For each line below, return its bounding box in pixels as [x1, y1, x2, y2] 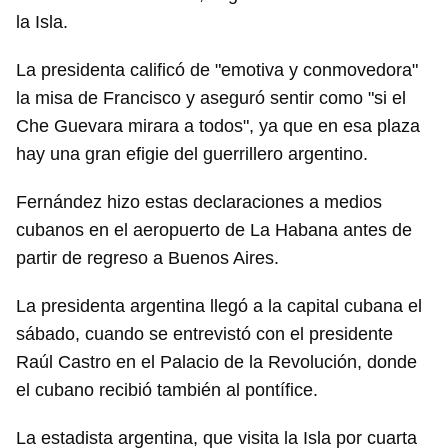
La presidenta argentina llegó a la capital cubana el [16, 296, 422, 316]
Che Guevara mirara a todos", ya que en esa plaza [16, 116, 420, 136]
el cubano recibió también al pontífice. [16, 380, 318, 400]
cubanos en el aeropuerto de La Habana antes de [16, 220, 412, 240]
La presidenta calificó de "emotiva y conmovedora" [16, 60, 418, 80]
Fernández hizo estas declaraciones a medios [16, 192, 382, 212]
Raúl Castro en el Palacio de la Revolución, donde [16, 352, 417, 372]
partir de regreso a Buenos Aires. [16, 248, 279, 268]
